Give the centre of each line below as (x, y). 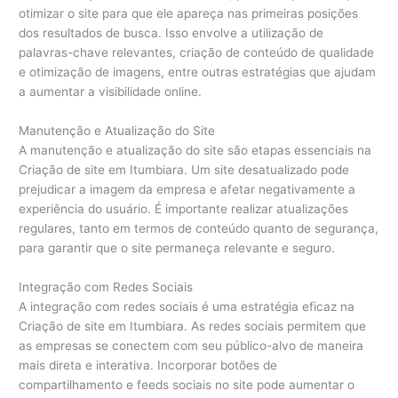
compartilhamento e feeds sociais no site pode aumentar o (187, 384)
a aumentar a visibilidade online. (111, 91)
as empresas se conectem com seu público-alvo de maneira (191, 345)
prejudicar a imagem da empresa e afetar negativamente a (187, 189)
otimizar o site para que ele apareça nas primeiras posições (189, 13)
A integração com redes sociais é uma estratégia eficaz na (187, 306)
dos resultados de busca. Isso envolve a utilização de (171, 32)
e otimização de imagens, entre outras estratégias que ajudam (198, 72)
